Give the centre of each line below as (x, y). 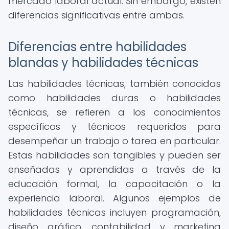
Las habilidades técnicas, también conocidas (114, 84)
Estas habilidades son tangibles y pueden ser (114, 155)
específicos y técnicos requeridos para (114, 127)
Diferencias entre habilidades (97, 47)
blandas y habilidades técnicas (103, 63)
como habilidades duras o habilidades (114, 98)
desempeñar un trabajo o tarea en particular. (114, 141)
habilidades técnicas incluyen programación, (114, 212)
